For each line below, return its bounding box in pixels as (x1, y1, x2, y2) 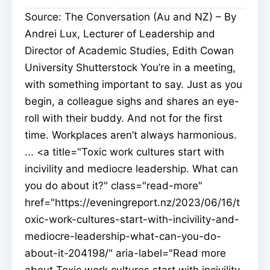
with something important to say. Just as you (25, 78, 242, 91)
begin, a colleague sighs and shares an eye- (25, 95, 239, 108)
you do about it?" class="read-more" (25, 180, 202, 192)
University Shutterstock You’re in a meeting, (25, 61, 236, 74)
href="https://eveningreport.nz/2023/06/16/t (25, 196, 240, 209)
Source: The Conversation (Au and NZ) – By (25, 11, 236, 24)
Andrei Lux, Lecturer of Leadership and (25, 28, 215, 40)
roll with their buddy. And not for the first (25, 112, 222, 125)
